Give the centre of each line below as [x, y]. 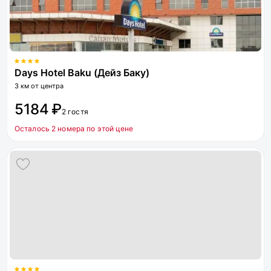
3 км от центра [39, 86]
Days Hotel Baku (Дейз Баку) [82, 73]
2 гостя [75, 112]
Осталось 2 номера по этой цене [74, 129]
